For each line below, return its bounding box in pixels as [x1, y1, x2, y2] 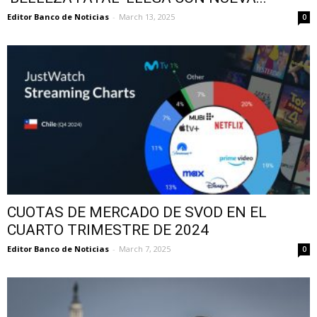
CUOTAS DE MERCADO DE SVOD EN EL [7, 204, 267, 221]
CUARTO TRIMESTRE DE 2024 [7, 221, 209, 239]
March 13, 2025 [119, 11, 175, 22]
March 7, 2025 [119, 243, 171, 255]
